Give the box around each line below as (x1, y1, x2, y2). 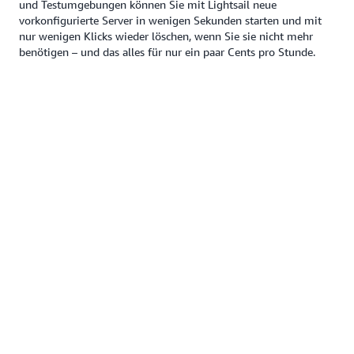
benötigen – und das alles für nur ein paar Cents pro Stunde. (19, 44, 315, 58)
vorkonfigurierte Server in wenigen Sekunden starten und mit (19, 13, 322, 27)
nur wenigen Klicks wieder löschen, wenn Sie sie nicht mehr (19, 28, 313, 43)
